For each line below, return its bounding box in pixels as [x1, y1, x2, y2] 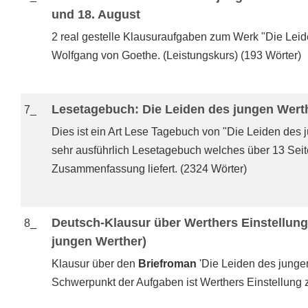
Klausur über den [52, 258, 138, 269]
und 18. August [52, 8, 140, 21]
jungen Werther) [52, 234, 146, 248]
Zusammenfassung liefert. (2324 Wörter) [52, 163, 247, 175]
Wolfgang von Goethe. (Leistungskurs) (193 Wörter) [52, 49, 301, 61]
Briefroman [138, 258, 197, 269]
